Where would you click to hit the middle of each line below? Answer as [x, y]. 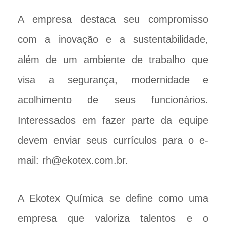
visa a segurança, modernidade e [113, 79]
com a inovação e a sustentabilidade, [113, 39]
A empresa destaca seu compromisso [113, 19]
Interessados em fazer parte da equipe [113, 120]
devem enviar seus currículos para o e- [113, 140]
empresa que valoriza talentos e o [113, 218]
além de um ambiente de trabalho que [113, 59]
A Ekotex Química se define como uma [113, 198]
